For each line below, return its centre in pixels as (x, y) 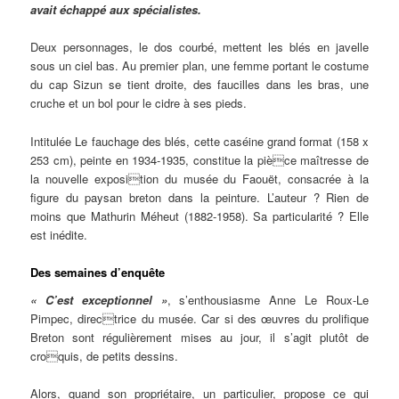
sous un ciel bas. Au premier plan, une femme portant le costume (199, 66)
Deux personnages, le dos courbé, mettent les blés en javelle (199, 47)
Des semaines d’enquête (98, 272)
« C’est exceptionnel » (99, 300)
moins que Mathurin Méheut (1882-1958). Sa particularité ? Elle (199, 216)
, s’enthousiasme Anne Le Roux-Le (268, 300)
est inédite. (59, 234)
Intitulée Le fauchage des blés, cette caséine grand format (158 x (199, 141)
